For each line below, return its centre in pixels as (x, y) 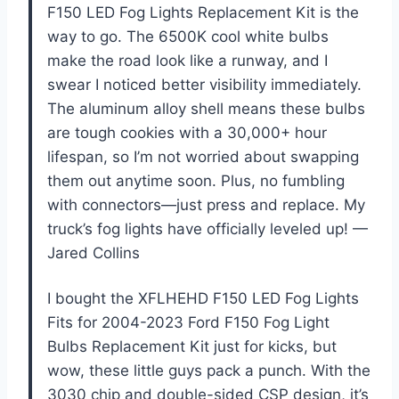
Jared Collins (94, 253)
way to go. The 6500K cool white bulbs (188, 37)
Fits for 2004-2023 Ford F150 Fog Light (188, 323)
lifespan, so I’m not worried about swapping (203, 157)
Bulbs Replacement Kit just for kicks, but (192, 347)
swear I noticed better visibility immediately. (204, 85)
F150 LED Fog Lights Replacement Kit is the (203, 13)
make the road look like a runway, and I (187, 61)
